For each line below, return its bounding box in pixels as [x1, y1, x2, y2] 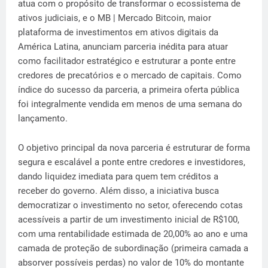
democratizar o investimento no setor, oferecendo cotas [18, 199, 243, 211]
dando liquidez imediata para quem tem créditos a [18, 170, 218, 182]
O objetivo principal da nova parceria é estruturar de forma [18, 142, 250, 153]
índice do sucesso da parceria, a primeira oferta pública [18, 84, 239, 95]
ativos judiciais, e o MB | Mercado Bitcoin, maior [18, 12, 211, 23]
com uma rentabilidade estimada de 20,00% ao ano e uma [18, 228, 248, 239]
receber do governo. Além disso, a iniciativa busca [18, 185, 219, 196]
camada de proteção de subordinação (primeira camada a [18, 242, 248, 254]
